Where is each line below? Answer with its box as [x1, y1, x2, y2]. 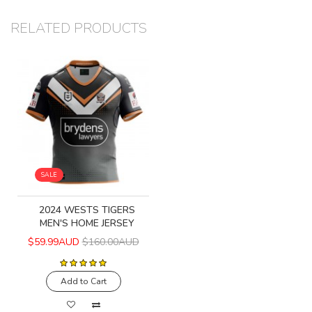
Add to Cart [60, 275, 107, 287]
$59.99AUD [27, 235, 79, 249]
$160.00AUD [81, 235, 139, 249]
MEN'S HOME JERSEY [39, 216, 134, 230]
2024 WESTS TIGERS [38, 203, 135, 217]
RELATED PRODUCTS [10, 19, 147, 38]
